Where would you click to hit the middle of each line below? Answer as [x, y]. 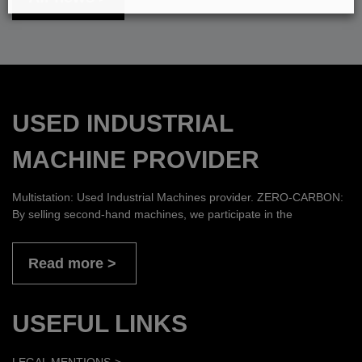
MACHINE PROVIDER [136, 160]
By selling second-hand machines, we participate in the [152, 215]
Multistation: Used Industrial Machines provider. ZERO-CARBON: [178, 198]
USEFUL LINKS [100, 324]
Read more [66, 264]
